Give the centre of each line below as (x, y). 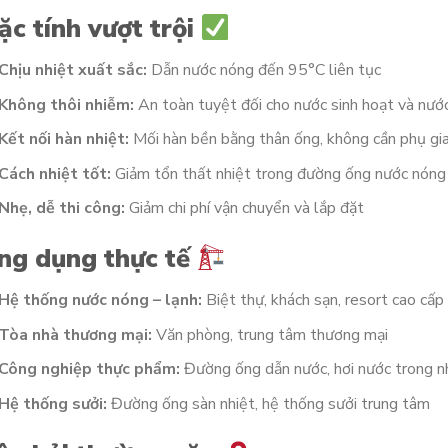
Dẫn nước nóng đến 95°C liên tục (264, 70)
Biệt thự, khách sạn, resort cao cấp (323, 300)
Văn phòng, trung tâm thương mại (270, 334)
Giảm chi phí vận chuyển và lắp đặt (245, 208)
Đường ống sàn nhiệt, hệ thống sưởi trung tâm (269, 403)
